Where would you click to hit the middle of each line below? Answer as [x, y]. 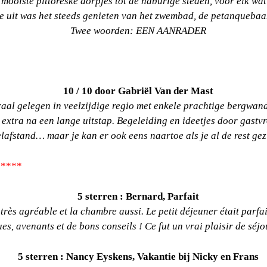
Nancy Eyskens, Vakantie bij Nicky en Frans [162, 257]
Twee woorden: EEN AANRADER [138, 31]
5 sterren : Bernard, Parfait [138, 197]
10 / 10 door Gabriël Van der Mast [138, 91]
